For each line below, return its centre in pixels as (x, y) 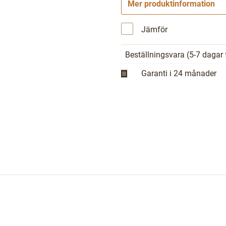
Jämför (154, 30)
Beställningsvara (156, 55)
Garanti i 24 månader (179, 73)
